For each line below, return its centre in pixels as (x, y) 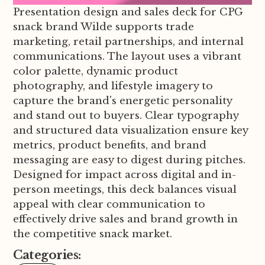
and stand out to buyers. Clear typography (126, 116)
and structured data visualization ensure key (131, 131)
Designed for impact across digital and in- (125, 175)
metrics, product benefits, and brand (110, 146)
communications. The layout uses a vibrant (127, 57)
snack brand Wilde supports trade (104, 27)
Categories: (47, 255)
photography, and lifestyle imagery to (113, 86)
